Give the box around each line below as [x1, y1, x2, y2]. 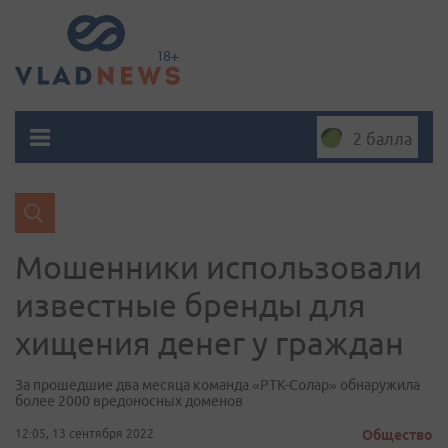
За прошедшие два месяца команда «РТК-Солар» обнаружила [15, 377, 420, 393]
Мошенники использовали [15, 249, 422, 285]
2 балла [353, 130, 412, 148]
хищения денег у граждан [15, 325, 404, 361]
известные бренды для [15, 287, 366, 323]
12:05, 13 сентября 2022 [15, 427, 154, 440]
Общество [362, 427, 433, 443]
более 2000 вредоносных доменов [15, 393, 243, 409]
